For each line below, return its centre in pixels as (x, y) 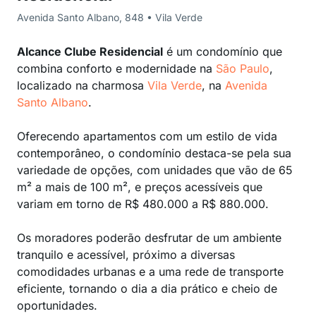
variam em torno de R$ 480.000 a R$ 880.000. (143, 204)
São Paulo (243, 68)
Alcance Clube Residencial (90, 51)
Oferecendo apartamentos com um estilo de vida (147, 136)
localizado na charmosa (82, 85)
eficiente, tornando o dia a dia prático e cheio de (147, 288)
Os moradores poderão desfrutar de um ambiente (149, 238)
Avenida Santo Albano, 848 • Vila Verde (110, 17)
